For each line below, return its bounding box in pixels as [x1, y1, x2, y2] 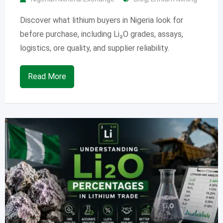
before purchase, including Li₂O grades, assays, [20, 29, 183, 39]
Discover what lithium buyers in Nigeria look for [20, 15, 183, 25]
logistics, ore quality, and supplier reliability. [20, 43, 169, 53]
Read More [28, 71, 66, 81]
